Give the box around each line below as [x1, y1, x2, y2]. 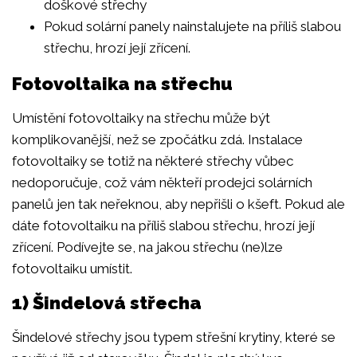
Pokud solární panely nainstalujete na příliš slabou [44, 18, 341, 35]
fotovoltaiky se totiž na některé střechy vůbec [12, 153, 293, 170]
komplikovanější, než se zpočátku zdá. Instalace [12, 131, 303, 148]
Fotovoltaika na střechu [12, 73, 233, 95]
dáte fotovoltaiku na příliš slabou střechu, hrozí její [12, 218, 315, 234]
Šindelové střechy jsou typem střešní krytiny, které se [12, 328, 335, 345]
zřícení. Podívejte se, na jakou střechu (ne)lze [12, 239, 283, 256]
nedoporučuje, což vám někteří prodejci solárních [12, 175, 312, 191]
